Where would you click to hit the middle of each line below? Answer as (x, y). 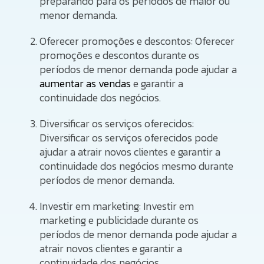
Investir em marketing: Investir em (117, 206)
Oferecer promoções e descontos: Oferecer (137, 41)
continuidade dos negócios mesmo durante (137, 166)
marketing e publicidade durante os (119, 220)
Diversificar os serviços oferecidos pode (129, 137)
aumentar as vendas (85, 83)
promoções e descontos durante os (120, 55)
